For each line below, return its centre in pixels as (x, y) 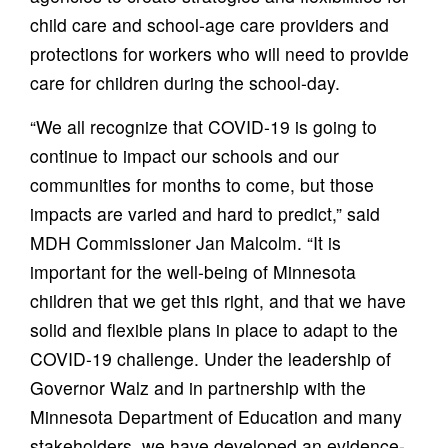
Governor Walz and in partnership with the (198, 387)
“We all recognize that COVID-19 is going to (203, 126)
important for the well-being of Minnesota (193, 271)
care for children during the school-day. (185, 82)
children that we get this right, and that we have (218, 300)
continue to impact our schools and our (184, 155)
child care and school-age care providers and (209, 24)
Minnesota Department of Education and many (216, 416)
